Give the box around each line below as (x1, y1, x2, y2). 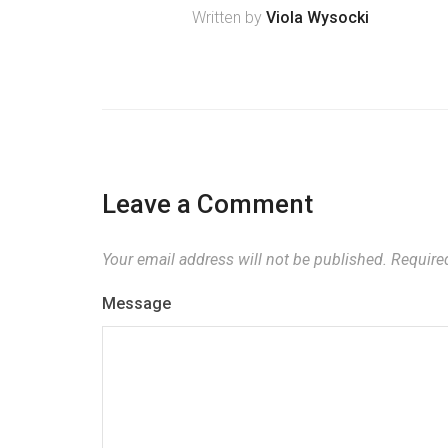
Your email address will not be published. (102, 250, 387, 269)
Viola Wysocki (266, 8, 369, 27)
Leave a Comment (102, 189, 313, 219)
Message (102, 294, 171, 313)
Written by (192, 8, 266, 27)
